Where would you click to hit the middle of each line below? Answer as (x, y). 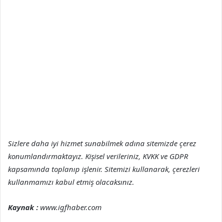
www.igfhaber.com (70, 207)
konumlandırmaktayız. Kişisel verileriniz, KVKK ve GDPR (98, 156)
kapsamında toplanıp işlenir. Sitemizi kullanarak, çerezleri (104, 169)
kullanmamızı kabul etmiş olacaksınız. (71, 182)
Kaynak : (23, 207)
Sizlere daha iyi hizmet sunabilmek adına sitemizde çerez (102, 143)
